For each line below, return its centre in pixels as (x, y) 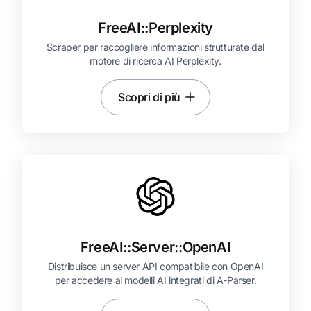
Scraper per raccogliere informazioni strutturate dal (155, 47)
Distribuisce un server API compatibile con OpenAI (155, 266)
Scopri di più (149, 97)
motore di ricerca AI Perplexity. (155, 61)
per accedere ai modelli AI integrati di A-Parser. (155, 280)
